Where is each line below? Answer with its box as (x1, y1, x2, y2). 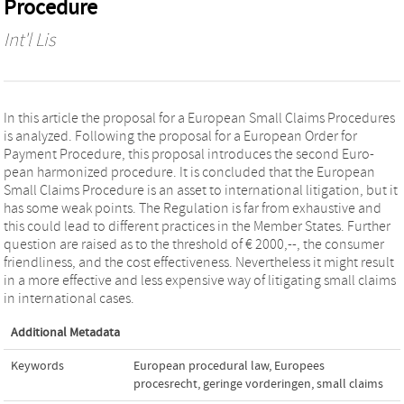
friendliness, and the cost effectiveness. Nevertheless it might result (4, 253, 394, 271)
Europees (274, 358, 325, 373)
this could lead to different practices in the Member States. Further (4, 217, 390, 234)
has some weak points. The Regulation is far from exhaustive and (4, 199, 381, 216)
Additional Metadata (11, 325, 120, 340)
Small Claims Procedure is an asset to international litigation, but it (4, 181, 398, 198)
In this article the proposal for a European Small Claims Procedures (4, 109, 395, 126)
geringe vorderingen (203, 376, 311, 391)
